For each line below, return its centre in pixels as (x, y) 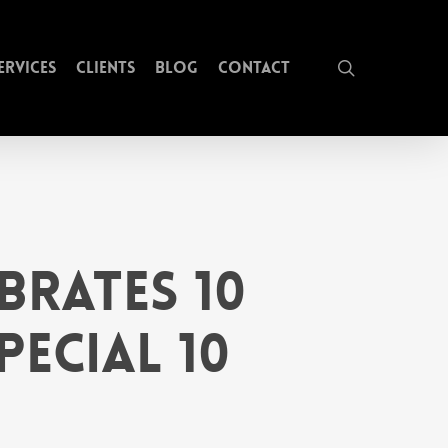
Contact (254, 67)
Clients (105, 67)
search (382, 67)
